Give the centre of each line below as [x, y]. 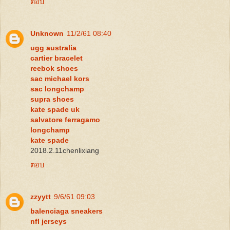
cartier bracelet [56, 58]
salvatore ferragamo [65, 119]
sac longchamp [57, 89]
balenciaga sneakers [66, 211]
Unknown [47, 33]
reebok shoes [54, 68]
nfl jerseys [49, 221]
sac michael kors [60, 78]
